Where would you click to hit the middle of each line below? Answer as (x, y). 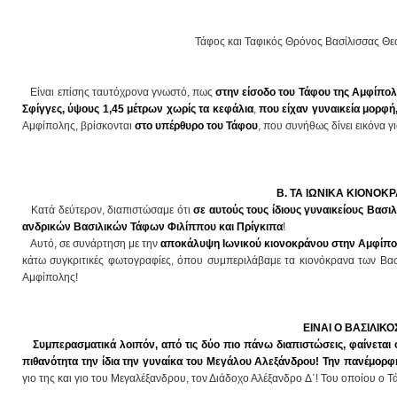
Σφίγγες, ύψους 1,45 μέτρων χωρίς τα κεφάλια (138, 109)
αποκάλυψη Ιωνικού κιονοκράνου (245, 244)
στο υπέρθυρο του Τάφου (196, 126)
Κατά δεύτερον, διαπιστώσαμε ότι (113, 210)
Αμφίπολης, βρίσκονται (78, 126)
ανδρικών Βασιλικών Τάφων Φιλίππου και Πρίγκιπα (152, 227)
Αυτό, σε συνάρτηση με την (92, 244)
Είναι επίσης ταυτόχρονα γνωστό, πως (119, 92)
